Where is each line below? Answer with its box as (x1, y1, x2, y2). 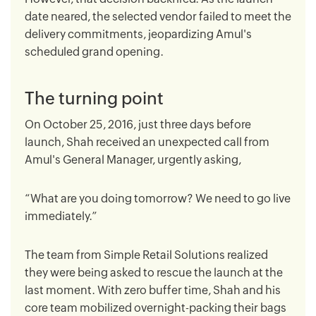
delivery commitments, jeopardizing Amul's (25, 27, 252, 41)
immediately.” (25, 209, 97, 223)
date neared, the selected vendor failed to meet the (25, 9, 291, 23)
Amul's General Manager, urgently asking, (25, 152, 241, 166)
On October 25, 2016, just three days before (25, 117, 251, 131)
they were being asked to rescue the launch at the (25, 265, 283, 279)
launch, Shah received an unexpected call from (25, 135, 269, 149)
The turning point (25, 88, 164, 108)
